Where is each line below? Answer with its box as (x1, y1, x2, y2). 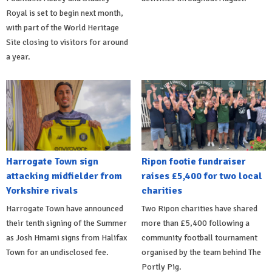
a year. (6, 52, 30, 63)
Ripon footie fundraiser (141, 155, 246, 168)
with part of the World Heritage (6, 22, 119, 33)
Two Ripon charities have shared (141, 203, 257, 214)
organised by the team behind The (141, 246, 261, 257)
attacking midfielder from (6, 169, 122, 182)
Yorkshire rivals (6, 184, 78, 197)
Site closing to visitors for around (6, 37, 128, 48)
